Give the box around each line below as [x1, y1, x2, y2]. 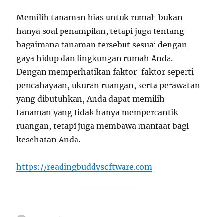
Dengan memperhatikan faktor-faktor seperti [16, 67, 194, 77]
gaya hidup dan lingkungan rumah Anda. [16, 53, 173, 63]
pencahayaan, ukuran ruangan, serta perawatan [16, 80, 201, 90]
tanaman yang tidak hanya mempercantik [16, 108, 179, 117]
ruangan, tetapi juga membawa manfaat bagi [16, 121, 189, 131]
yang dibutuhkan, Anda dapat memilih [16, 94, 165, 104]
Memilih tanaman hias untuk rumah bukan [16, 13, 183, 22]
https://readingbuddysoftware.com [16, 162, 153, 171]
